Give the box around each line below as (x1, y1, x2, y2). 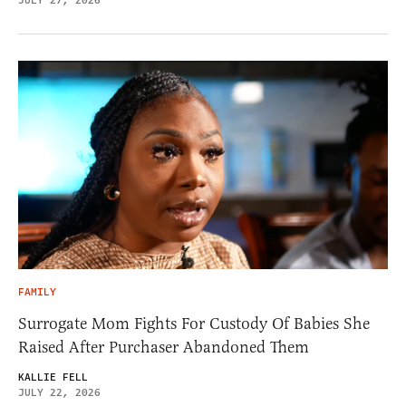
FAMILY (18, 284, 56, 300)
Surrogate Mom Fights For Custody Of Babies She (18, 313, 370, 333)
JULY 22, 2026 (18, 384, 101, 401)
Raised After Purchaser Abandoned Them (18, 336, 309, 357)
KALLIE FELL (18, 369, 88, 385)
